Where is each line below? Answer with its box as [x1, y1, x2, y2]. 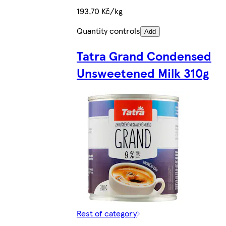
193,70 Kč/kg [77, 5, 123, 17]
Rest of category [77, 207, 137, 219]
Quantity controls [77, 25, 140, 37]
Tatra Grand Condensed [77, 47, 211, 65]
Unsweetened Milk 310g [77, 64, 209, 82]
